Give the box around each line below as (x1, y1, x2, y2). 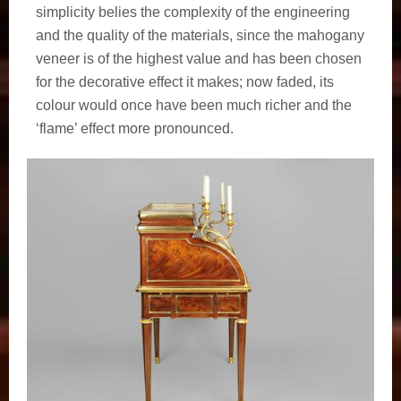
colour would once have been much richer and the (36, 97, 352, 113)
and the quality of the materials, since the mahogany (36, 27, 364, 43)
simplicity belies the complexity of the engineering (36, 4, 350, 20)
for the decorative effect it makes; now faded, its (36, 73, 334, 90)
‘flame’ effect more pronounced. (36, 120, 234, 136)
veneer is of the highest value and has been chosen (36, 50, 362, 66)
